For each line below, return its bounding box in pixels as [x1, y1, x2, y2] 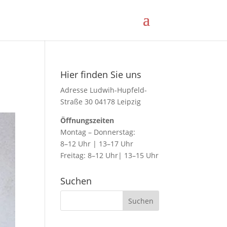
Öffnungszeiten [60, 116, 115, 125]
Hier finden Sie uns [60, 68, 142, 81]
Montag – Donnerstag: [60, 127, 136, 137]
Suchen [60, 175, 92, 187]
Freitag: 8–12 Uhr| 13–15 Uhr [60, 150, 159, 160]
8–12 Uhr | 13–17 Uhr [60, 139, 134, 148]
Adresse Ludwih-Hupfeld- [60, 85, 147, 95]
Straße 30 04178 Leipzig [60, 97, 141, 106]
